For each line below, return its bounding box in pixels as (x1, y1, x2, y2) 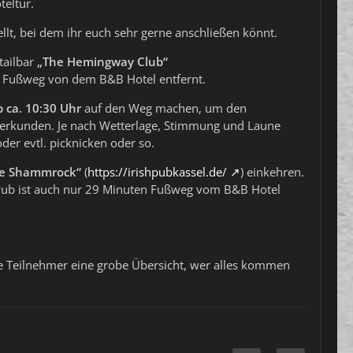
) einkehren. (240, 164, 304, 180)
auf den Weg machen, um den (81, 100, 247, 117)
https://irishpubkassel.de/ (87, 164, 227, 180)
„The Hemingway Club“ (37, 54, 168, 70)
